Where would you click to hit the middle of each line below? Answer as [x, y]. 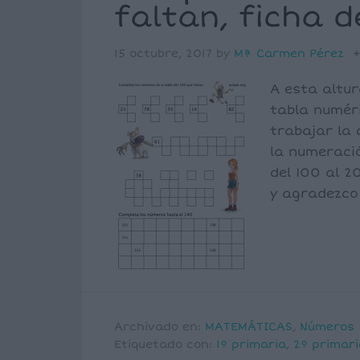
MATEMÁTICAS [249, 327]
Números [327, 327]
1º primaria [251, 344]
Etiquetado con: [165, 344]
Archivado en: [160, 327]
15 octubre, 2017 [163, 53]
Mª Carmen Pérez [289, 53]
